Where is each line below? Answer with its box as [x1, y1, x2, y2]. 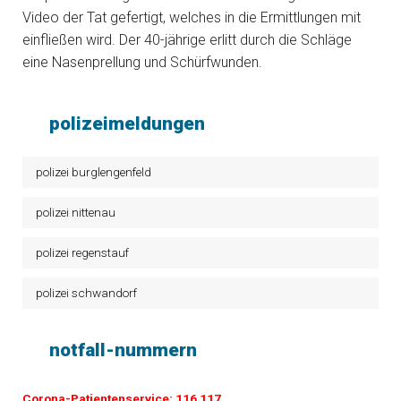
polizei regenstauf [36, 245, 129, 260]
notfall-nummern [49, 339, 197, 361]
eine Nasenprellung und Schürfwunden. [22, 54, 262, 71]
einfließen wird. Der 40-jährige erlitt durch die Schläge [22, 31, 352, 48]
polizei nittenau [36, 205, 115, 219]
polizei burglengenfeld [36, 165, 151, 179]
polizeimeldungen [49, 113, 205, 134]
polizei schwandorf [36, 286, 137, 300]
